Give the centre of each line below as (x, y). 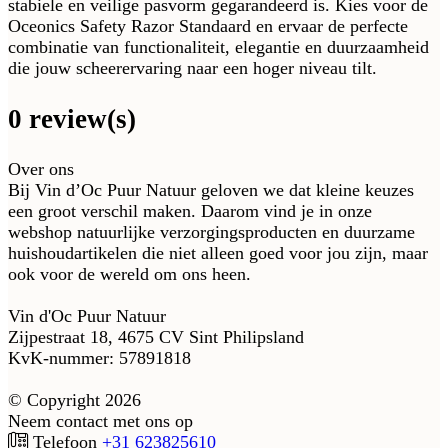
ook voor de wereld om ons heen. (129, 274)
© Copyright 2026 (74, 400)
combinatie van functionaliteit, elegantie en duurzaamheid (218, 47)
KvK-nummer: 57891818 (99, 358)
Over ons (41, 169)
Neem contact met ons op (100, 421)
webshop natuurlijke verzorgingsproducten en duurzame (211, 232)
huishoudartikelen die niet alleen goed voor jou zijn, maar (218, 253)
